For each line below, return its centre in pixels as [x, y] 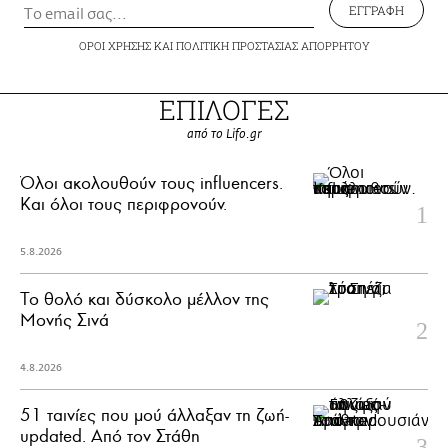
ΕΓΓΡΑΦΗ [376, 10]
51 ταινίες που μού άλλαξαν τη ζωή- [154, 415]
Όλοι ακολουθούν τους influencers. [151, 183]
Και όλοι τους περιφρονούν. [123, 204]
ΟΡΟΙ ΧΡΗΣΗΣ [114, 45]
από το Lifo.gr [224, 134]
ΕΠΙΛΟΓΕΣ [224, 109]
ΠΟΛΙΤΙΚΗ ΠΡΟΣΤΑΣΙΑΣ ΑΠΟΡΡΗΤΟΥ [272, 45]
